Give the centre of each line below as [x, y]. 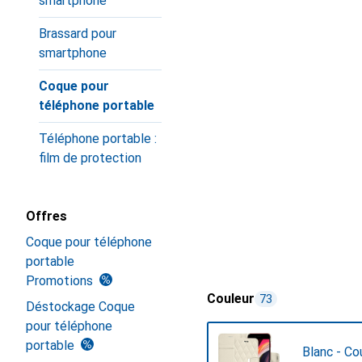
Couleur [231, 299]
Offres [46, 216]
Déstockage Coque [80, 307]
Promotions [59, 281]
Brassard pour [78, 34]
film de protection [90, 158]
